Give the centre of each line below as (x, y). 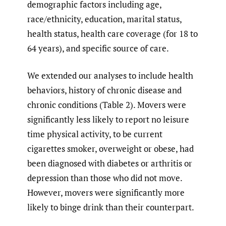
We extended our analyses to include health (110, 76)
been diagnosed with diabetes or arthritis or (110, 163)
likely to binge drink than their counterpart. (111, 207)
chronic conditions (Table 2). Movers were (107, 105)
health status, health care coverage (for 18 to (112, 33)
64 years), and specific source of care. (98, 48)
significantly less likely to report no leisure (108, 120)
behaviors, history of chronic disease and (104, 90)
